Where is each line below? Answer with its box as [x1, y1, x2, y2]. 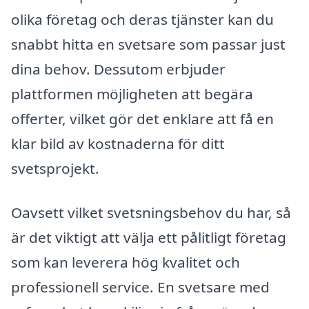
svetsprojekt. [11, 159, 99, 178]
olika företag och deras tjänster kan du [11, 10, 274, 29]
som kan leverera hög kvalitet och [11, 252, 240, 272]
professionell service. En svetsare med [11, 277, 270, 297]
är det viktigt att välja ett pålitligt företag [11, 227, 286, 247]
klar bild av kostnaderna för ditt [11, 134, 225, 153]
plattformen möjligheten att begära [11, 84, 253, 103]
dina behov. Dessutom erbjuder [11, 59, 226, 79]
